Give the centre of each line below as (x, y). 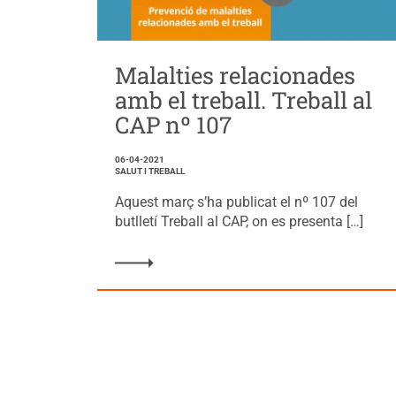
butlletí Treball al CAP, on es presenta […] (239, 221)
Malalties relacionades (235, 75)
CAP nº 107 (173, 124)
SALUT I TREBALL (149, 171)
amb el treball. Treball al (243, 99)
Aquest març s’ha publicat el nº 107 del (236, 202)
